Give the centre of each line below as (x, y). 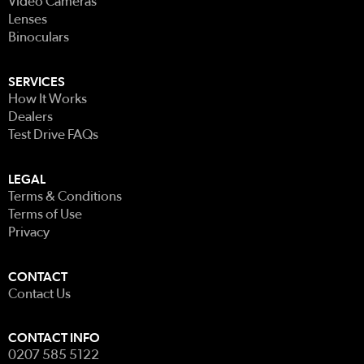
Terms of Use (45, 214)
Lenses (28, 19)
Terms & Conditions (65, 197)
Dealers (30, 117)
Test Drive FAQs (53, 135)
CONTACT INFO (54, 338)
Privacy (29, 232)
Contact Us (39, 294)
